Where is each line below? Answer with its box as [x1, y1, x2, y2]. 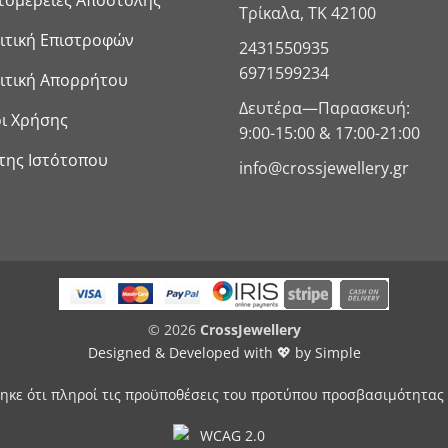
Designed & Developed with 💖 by [87, 342, 315, 362]
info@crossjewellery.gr [239, 157, 409, 180]
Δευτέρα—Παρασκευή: [239, 97, 410, 120]
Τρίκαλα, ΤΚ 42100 [239, 2, 376, 25]
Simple [314, 342, 361, 362]
